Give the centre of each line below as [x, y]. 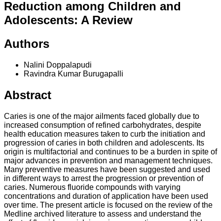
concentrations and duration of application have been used [106, 196]
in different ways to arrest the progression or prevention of [104, 178]
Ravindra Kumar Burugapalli [74, 74]
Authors [27, 43]
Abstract [28, 95]
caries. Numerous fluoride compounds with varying [92, 187]
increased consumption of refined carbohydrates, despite [103, 125]
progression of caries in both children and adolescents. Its [104, 143]
